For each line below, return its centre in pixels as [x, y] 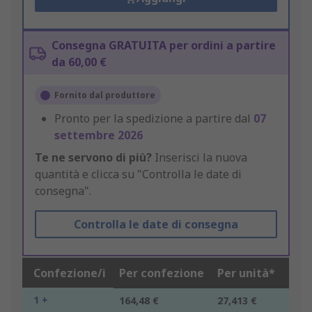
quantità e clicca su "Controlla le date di [138, 174]
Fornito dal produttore [105, 95]
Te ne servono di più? [93, 158]
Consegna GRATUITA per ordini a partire [164, 46]
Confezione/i [70, 273]
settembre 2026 [99, 135]
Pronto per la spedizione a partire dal [154, 119]
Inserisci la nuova [200, 158]
